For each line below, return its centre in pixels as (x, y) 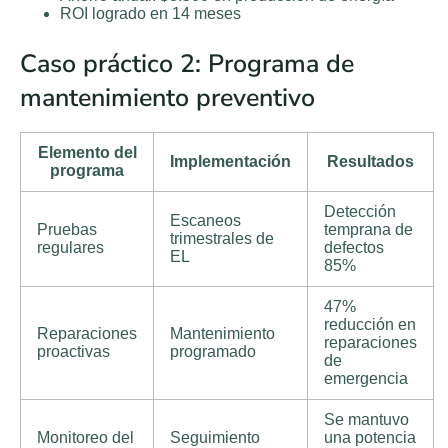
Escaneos (205, 221)
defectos (354, 248)
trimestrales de (222, 239)
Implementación (230, 162)
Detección (360, 212)
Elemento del (87, 153)
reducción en (370, 325)
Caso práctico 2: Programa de (187, 63)
